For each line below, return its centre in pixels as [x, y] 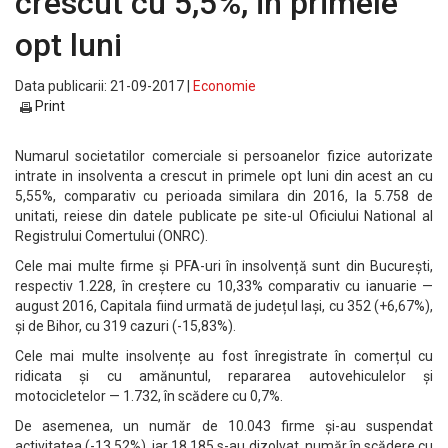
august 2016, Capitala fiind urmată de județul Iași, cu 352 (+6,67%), [224, 306]
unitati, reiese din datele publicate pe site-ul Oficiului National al [224, 216]
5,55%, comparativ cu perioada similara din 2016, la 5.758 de [224, 196]
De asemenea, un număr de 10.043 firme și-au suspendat [224, 426]
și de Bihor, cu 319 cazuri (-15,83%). [125, 326]
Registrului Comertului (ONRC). [111, 236]
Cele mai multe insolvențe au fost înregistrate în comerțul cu [224, 356]
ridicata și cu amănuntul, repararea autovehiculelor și [224, 376]
